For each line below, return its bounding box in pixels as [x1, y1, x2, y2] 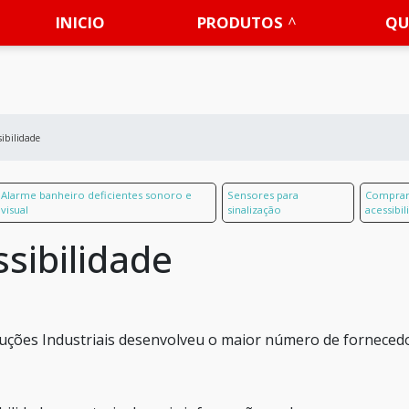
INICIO [56, 12, 106, 33]
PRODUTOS [197, 12, 284, 33]
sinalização [227, 203, 282, 216]
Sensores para [227, 188, 299, 202]
